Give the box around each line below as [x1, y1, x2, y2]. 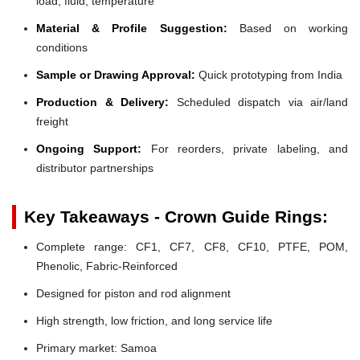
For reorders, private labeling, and [141, 141, 349, 155]
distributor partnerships [36, 161, 153, 174]
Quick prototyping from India [195, 67, 342, 81]
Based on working [227, 21, 348, 35]
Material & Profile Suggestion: [36, 21, 227, 35]
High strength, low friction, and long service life [36, 313, 272, 327]
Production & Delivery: [36, 95, 169, 108]
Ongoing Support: [36, 141, 142, 155]
